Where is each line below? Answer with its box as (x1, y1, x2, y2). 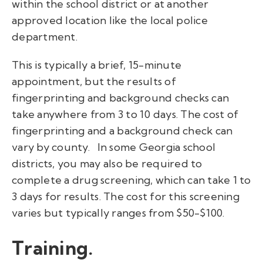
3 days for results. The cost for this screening (12, 189, 240, 203)
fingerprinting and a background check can (12, 123, 233, 137)
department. (12, 29, 77, 43)
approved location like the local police (12, 13, 208, 27)
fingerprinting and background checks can (12, 90, 229, 104)
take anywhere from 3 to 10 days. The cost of (12, 107, 238, 121)
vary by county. (12, 140, 90, 154)
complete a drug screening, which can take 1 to (12, 173, 251, 187)
